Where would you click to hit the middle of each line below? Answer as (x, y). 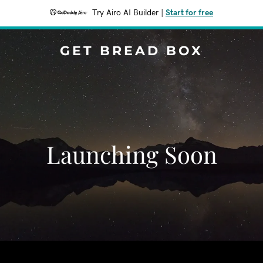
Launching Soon (131, 154)
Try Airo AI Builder (125, 13)
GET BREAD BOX (131, 51)
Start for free (189, 13)
